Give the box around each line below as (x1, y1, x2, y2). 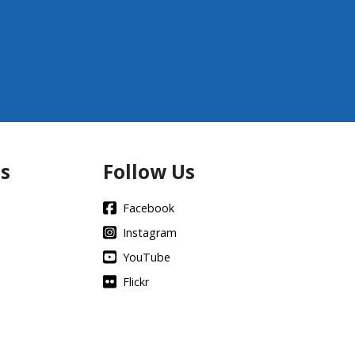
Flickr (123, 274, 149, 289)
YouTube (123, 250, 170, 265)
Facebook (123, 200, 174, 216)
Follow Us (103, 158, 195, 185)
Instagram (123, 225, 177, 240)
